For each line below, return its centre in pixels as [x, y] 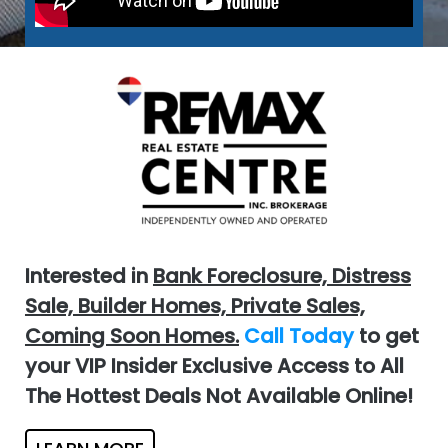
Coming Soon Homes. [131, 336]
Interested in [88, 276]
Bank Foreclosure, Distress [281, 276]
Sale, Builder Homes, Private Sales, [194, 306]
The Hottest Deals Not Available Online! [218, 396]
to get [388, 336]
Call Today [296, 336]
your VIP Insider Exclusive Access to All [214, 366]
